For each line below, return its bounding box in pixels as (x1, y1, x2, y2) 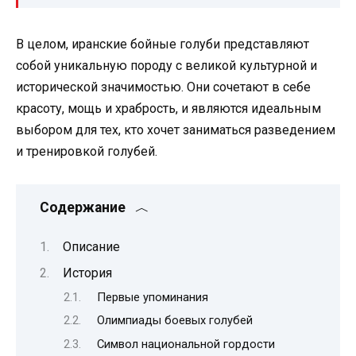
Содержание (40, 199, 126, 215)
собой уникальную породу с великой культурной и (16, 58, 317, 74)
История (63, 265, 112, 281)
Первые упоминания (96, 289, 208, 304)
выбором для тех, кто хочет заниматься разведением (16, 122, 335, 138)
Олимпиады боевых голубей (96, 313, 253, 328)
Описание (63, 238, 120, 254)
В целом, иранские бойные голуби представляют (16, 37, 309, 52)
